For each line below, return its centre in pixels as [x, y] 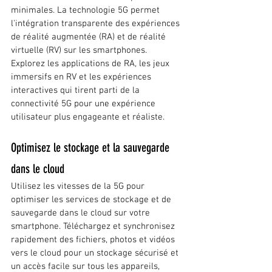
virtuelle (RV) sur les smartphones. [80, 51]
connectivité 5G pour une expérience [84, 104]
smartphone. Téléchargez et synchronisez [94, 227]
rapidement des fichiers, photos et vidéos [94, 240]
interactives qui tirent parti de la [76, 91]
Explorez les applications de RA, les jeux [91, 64]
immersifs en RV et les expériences [82, 77]
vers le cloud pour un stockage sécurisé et [96, 253]
